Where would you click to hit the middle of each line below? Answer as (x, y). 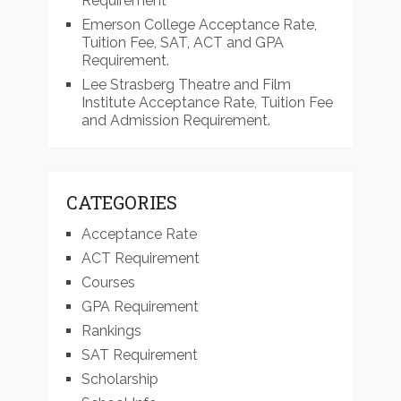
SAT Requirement (139, 354)
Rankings (111, 330)
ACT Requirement (140, 258)
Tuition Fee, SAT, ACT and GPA (182, 42)
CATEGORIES (121, 202)
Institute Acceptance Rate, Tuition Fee (207, 102)
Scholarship (119, 379)
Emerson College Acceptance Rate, (199, 24)
